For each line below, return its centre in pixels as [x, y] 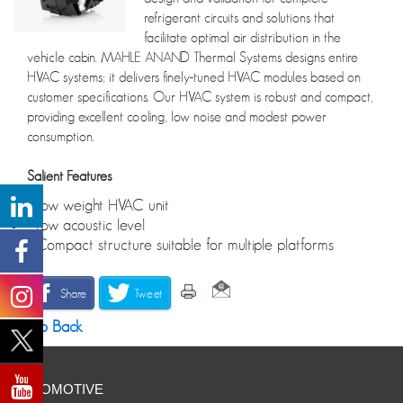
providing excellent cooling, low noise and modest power [177, 116]
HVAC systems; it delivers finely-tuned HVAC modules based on [194, 77]
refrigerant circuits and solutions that [240, 18]
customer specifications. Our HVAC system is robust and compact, [200, 97]
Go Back [52, 327]
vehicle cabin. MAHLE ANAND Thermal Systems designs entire [193, 57]
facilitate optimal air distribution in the [243, 37]
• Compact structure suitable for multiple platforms [180, 244]
